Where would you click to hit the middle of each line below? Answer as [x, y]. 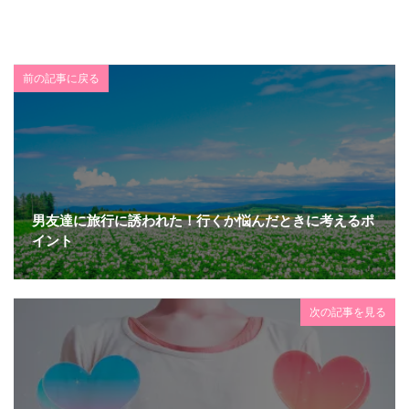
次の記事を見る [348, 313]
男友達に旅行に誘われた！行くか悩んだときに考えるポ [203, 222]
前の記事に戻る [61, 79]
